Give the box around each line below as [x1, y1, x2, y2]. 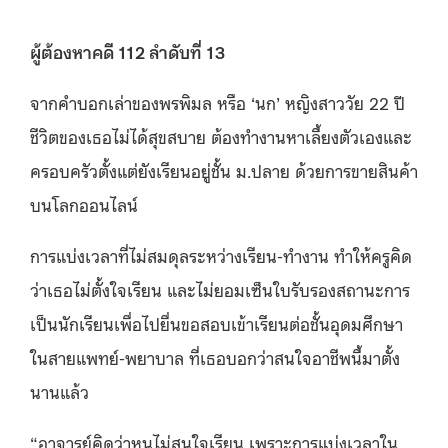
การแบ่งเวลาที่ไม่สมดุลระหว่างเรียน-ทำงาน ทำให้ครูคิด [30, 242, 412, 267]
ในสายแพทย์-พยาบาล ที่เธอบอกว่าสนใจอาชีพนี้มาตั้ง [30, 344, 400, 369]
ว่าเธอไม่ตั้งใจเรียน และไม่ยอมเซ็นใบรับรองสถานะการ [30, 276, 410, 301]
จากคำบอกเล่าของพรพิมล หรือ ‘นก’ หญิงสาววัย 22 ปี [30, 89, 405, 114]
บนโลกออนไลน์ [30, 191, 138, 216]
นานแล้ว [30, 378, 89, 403]
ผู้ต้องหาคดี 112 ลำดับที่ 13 [30, 38, 225, 63]
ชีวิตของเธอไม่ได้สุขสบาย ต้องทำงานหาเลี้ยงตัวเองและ [30, 123, 412, 148]
